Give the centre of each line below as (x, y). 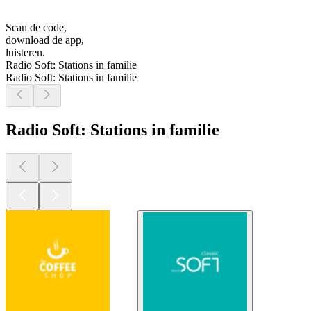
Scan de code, (36, 28)
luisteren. (25, 53)
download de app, (45, 40)
